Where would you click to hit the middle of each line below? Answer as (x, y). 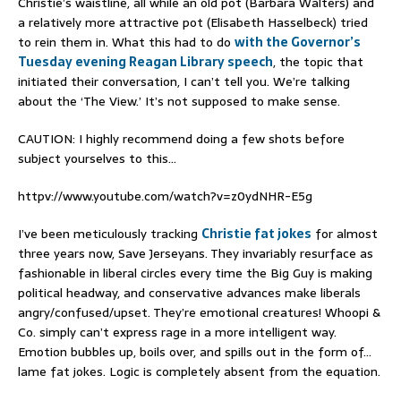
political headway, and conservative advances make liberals (189, 292)
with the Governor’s (298, 42)
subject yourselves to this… (97, 158)
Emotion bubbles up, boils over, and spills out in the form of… (195, 351)
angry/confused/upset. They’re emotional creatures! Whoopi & (199, 312)
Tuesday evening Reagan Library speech (145, 61)
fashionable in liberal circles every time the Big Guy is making (195, 273)
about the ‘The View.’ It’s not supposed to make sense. (179, 101)
